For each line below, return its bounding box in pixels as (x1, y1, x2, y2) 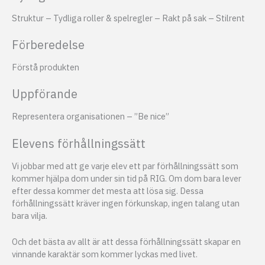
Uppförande (12, 86, 77, 102)
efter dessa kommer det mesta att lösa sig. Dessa (12, 185, 203, 196)
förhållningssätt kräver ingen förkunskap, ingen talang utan (12, 197, 240, 209)
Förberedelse (12, 36, 85, 53)
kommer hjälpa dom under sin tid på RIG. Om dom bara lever (12, 172, 241, 184)
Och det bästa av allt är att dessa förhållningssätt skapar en (12, 235, 241, 247)
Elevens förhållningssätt (12, 135, 146, 151)
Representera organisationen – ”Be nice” (12, 111, 169, 122)
